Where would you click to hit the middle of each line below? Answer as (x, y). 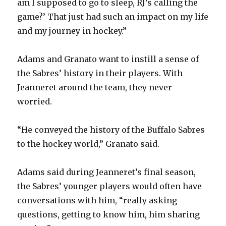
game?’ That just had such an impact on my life (113, 17)
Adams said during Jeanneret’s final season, (107, 172)
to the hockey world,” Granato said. (89, 144)
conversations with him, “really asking (97, 201)
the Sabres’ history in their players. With (100, 73)
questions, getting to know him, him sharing (109, 215)
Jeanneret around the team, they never (95, 88)
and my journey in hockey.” (72, 31)
